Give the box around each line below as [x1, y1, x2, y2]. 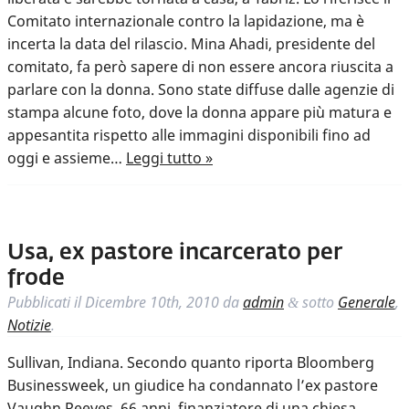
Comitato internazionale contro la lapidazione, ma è [7, 11, 364, 32]
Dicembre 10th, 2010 [85, 292, 219, 313]
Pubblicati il [7, 292, 85, 313]
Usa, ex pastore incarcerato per [7, 242, 342, 265]
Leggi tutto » [126, 148, 213, 169]
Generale [338, 292, 395, 313]
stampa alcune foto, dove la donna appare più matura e [7, 102, 392, 123]
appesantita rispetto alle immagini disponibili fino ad [7, 125, 371, 146]
